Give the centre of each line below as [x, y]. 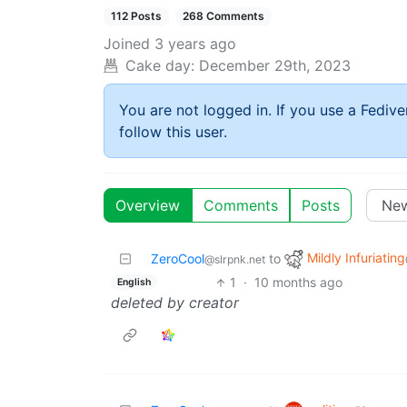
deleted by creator [175, 303]
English [134, 282]
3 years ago [195, 44]
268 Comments [224, 16]
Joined [127, 44]
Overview [148, 206]
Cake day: [160, 66]
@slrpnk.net [235, 260]
